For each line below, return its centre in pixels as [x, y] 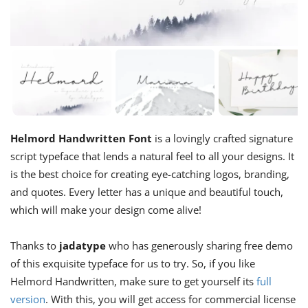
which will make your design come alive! [106, 209]
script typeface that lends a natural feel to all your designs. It [152, 156]
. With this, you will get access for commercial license [170, 299]
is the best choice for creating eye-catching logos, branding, [150, 174]
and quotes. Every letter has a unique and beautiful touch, [147, 191]
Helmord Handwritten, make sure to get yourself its [133, 281]
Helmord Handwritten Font [81, 138]
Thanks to [35, 245]
